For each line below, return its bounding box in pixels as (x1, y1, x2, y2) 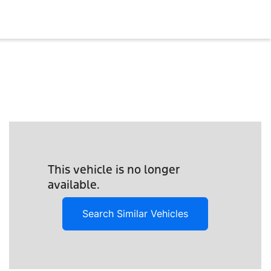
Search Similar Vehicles (82, 207, 188, 220)
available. (47, 177, 100, 192)
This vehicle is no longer (47, 162, 180, 177)
